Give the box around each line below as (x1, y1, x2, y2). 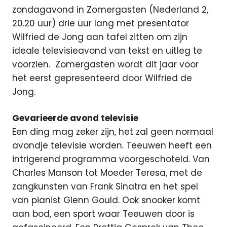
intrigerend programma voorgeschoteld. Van (12, 153, 210, 165)
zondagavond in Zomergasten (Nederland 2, (12, 3, 208, 16)
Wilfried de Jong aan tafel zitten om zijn (12, 30, 187, 43)
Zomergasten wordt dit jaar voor (55, 58, 199, 70)
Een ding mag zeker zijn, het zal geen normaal (12, 126, 213, 138)
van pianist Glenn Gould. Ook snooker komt (12, 194, 200, 206)
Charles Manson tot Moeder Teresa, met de (12, 167, 202, 179)
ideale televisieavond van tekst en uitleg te (12, 44, 202, 57)
